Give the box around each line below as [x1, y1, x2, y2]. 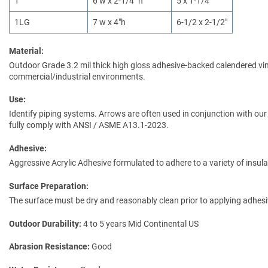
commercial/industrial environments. [9, 71, 145, 81]
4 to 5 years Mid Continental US [83, 218, 199, 229]
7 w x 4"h [93, 17, 126, 27]
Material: [9, 45, 44, 56]
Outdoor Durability [9, 218, 79, 229]
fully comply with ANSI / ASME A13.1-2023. [9, 120, 169, 130]
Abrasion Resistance [9, 242, 87, 252]
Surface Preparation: [9, 181, 89, 191]
